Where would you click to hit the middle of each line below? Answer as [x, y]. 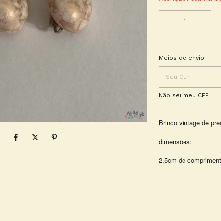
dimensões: [175, 141]
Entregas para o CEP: [189, 55]
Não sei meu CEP [184, 95]
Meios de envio [181, 58]
